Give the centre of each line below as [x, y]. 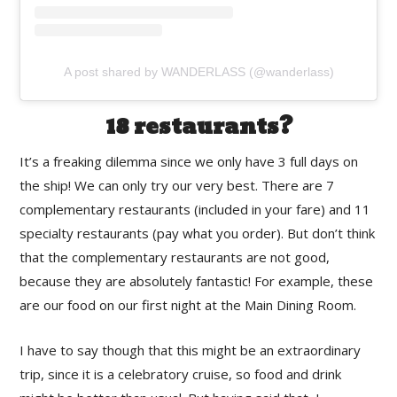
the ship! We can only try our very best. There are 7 [177, 185]
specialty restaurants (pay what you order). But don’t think [198, 233]
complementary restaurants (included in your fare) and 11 [195, 209]
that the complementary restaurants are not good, [175, 257]
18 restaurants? [198, 127]
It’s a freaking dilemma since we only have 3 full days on [189, 161]
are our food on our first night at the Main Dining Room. [188, 304]
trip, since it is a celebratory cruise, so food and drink [181, 374]
